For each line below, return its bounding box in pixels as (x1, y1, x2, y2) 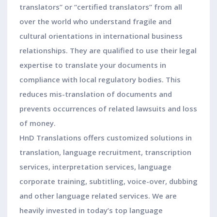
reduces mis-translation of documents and (19, 89, 172, 99)
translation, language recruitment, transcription (19, 147, 191, 157)
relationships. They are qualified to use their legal (19, 46, 197, 56)
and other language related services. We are (19, 191, 177, 201)
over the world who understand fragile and (19, 16, 171, 27)
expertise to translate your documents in (19, 60, 166, 70)
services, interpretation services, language (19, 162, 171, 172)
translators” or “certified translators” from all (19, 2, 182, 12)
